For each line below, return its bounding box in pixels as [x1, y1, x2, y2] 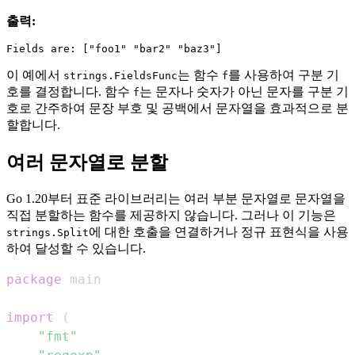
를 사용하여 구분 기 [228, 68, 339, 82]
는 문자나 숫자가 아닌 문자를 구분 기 [139, 85, 349, 99]
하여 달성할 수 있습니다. [6, 242, 146, 256]
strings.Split [6, 227, 89, 239]
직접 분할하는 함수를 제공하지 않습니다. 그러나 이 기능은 [6, 208, 336, 223]
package [6, 272, 62, 288]
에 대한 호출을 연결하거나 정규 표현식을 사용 [89, 225, 349, 239]
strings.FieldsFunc [63, 70, 177, 82]
